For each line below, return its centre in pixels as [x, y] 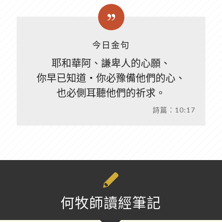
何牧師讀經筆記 [111, 203]
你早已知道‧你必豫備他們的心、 [111, 78]
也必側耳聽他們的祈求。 [111, 93]
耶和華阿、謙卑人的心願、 [111, 63]
